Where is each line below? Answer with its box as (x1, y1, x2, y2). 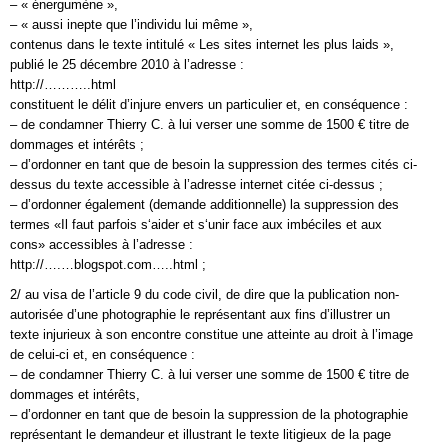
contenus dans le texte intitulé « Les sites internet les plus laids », (10, 37, 394, 52)
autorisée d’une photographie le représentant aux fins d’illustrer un (10, 307, 390, 322)
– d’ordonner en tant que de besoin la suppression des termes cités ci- (10, 157, 417, 172)
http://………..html (10, 77, 116, 92)
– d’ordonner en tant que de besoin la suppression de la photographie (10, 407, 408, 422)
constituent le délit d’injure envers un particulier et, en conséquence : (10, 97, 408, 112)
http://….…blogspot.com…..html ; (10, 257, 206, 272)
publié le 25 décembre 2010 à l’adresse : (10, 57, 244, 72)
